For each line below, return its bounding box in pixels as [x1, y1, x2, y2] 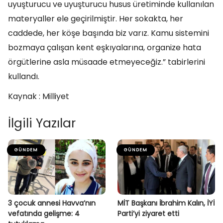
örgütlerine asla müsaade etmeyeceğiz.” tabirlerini [8, 56, 205, 68]
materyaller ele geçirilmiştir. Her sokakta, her [8, 13, 183, 24]
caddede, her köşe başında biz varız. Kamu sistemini [8, 27, 209, 39]
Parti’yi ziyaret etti [117, 209, 179, 219]
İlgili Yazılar [8, 114, 76, 132]
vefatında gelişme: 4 [8, 209, 80, 219]
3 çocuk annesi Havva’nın [8, 198, 96, 209]
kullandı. [8, 71, 39, 82]
